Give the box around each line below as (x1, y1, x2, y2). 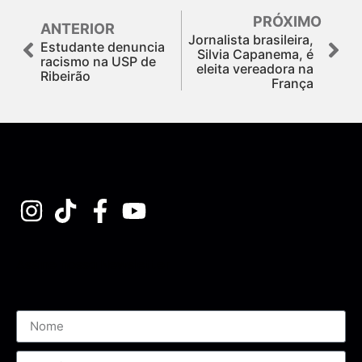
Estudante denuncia (40, 38, 165, 55)
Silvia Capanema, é (197, 45, 314, 62)
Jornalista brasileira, (188, 31, 314, 48)
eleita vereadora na (196, 60, 314, 77)
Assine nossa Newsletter (16, 255, 170, 274)
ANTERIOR (40, 19, 115, 37)
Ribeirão (40, 67, 90, 84)
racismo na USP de (40, 53, 156, 69)
